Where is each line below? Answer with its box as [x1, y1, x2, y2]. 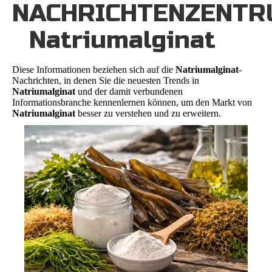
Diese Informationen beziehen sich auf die [12, 64, 175, 75]
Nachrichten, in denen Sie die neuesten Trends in [12, 75, 199, 86]
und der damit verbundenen [75, 86, 183, 97]
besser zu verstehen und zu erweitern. [75, 108, 221, 118]
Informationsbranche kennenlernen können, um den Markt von [12, 97, 252, 107]
